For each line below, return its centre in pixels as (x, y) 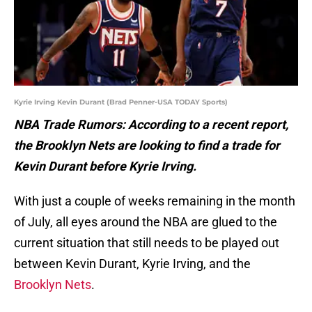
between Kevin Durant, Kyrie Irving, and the (132, 264)
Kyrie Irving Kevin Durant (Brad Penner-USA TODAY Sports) (121, 102)
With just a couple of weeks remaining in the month (155, 201)
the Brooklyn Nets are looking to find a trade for (147, 146)
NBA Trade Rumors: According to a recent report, (151, 125)
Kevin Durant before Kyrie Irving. (107, 166)
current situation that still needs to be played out (147, 243)
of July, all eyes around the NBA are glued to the (146, 222)
